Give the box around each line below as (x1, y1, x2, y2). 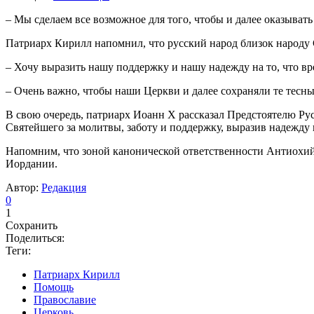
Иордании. (6, 157, 57, 170)
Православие (34, 293, 96, 306)
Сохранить (6, 219, 57, 231)
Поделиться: (6, 231, 64, 244)
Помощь (34, 280, 74, 293)
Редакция (41, 181, 86, 193)
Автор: (6, 181, 41, 193)
